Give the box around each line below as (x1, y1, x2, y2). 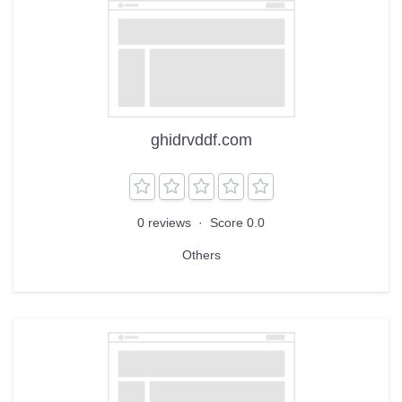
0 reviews (137, 215, 195, 231)
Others (181, 248, 221, 263)
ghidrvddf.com (150, 131, 252, 150)
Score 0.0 (210, 215, 265, 231)
